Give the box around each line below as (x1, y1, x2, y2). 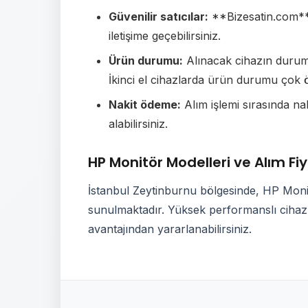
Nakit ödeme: (109, 98, 181, 111)
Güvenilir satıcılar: (109, 10, 208, 23)
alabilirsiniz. (109, 117, 168, 131)
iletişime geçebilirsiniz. (109, 29, 221, 43)
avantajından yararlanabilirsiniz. (88, 222, 252, 236)
